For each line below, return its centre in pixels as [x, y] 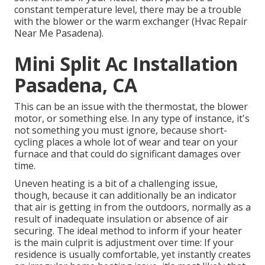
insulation [129, 219]
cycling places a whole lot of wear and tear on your [126, 142]
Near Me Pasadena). [59, 33]
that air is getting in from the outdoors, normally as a [132, 207]
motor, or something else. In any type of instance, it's [132, 119]
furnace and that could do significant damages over [127, 154]
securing [33, 231]
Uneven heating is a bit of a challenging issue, [116, 184]
